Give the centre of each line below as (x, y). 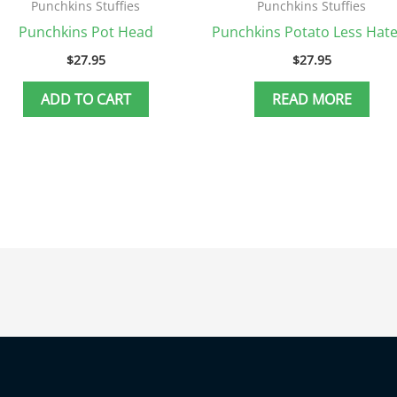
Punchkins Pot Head (86, 31)
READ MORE (311, 99)
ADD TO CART (86, 99)
